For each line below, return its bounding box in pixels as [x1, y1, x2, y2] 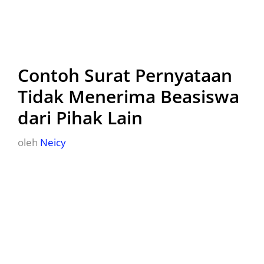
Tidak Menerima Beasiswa [18, 84, 239, 108]
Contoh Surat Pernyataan [18, 63, 232, 87]
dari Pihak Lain [18, 105, 143, 130]
